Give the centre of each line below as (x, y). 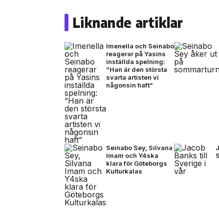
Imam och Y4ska (132, 155)
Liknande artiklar (128, 22)
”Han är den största (137, 69)
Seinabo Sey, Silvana (139, 147)
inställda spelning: (136, 61)
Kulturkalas (124, 171)
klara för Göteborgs (137, 163)
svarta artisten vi (132, 77)
